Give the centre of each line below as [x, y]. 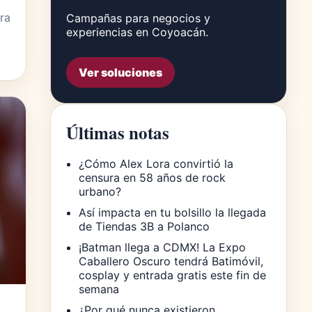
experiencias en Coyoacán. [137, 32]
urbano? [100, 191]
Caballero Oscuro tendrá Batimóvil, [171, 261]
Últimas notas [118, 132]
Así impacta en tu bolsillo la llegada [172, 212]
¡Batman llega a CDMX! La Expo [162, 247]
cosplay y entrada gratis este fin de [172, 275]
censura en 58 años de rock [152, 177]
